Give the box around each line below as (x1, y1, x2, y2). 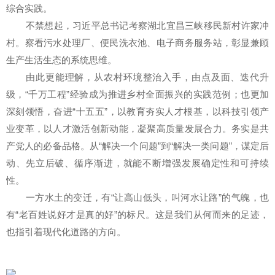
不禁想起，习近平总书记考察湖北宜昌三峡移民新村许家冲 (26, 20, 269, 31)
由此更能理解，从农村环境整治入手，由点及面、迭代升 (26, 72, 269, 83)
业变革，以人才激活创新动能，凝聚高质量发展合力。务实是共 (6, 123, 269, 134)
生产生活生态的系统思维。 (6, 55, 117, 66)
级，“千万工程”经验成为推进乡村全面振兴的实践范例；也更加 (6, 89, 269, 100)
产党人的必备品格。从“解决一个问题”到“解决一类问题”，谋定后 (6, 141, 269, 152)
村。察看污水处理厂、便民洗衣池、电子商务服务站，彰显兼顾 (6, 37, 269, 48)
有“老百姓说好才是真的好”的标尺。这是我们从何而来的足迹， (6, 209, 269, 220)
